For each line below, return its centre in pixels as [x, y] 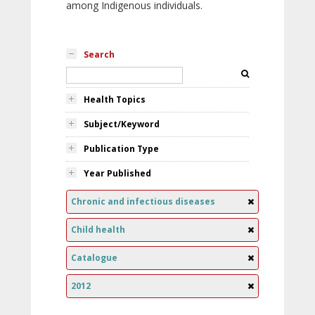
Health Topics [115, 99]
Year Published [117, 173]
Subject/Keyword [122, 124]
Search [99, 54]
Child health [98, 230]
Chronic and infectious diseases [143, 201]
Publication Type [121, 149]
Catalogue [94, 258]
